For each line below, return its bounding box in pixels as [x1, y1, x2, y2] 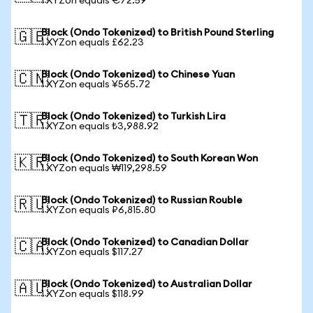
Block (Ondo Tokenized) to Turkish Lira [41, 112, 226, 122]
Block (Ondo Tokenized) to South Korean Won [41, 154, 258, 163]
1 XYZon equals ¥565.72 [41, 80, 150, 89]
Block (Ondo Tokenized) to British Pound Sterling [41, 28, 274, 38]
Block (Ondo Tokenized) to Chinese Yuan [41, 70, 235, 80]
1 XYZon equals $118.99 [41, 289, 144, 299]
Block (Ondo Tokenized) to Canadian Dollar [41, 238, 249, 247]
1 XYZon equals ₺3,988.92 [41, 122, 159, 131]
